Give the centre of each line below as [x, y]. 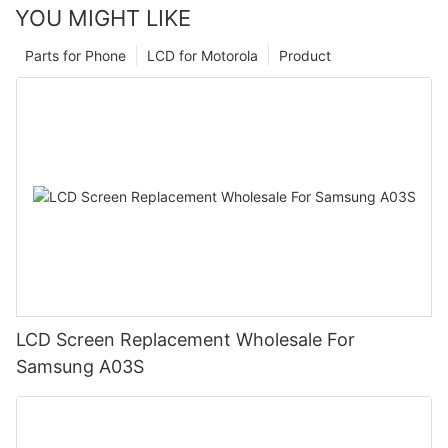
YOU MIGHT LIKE [103, 17]
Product [305, 55]
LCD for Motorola [202, 55]
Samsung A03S [80, 366]
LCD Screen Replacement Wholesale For [185, 339]
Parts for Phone [75, 55]
